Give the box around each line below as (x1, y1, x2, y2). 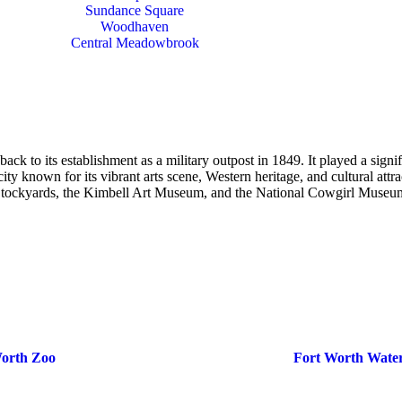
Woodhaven (100, 19, 169, 34)
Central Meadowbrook (70, 35, 199, 50)
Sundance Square (85, 3, 184, 18)
